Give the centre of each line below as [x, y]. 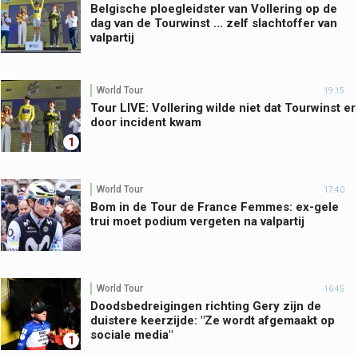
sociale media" [131, 335]
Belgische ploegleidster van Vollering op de [214, 9]
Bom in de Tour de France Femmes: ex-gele [215, 207]
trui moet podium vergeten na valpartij [197, 222]
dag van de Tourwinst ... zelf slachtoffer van [214, 24]
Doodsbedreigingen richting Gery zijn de [206, 306]
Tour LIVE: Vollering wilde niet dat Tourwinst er [223, 108]
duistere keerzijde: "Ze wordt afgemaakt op [213, 321]
